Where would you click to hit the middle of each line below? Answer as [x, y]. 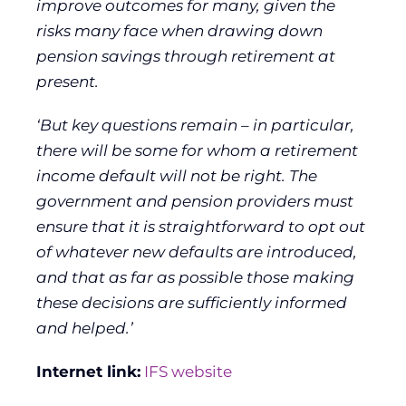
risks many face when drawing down [179, 30]
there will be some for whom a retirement [197, 150]
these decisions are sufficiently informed [192, 302]
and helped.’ [85, 328]
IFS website [188, 371]
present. [68, 81]
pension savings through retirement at [186, 56]
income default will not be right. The [177, 175]
